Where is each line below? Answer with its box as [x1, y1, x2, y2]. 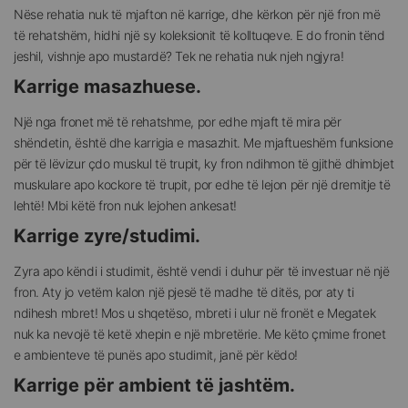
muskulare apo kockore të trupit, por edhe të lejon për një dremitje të [14, 177, 391, 193]
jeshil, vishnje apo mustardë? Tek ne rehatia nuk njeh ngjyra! [14, 48, 344, 65]
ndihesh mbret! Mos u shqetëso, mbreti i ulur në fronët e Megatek [14, 305, 376, 321]
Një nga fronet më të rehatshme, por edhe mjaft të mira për [14, 114, 342, 130]
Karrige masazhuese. [14, 76, 201, 98]
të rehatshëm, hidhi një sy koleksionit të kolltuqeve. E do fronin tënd [14, 27, 385, 44]
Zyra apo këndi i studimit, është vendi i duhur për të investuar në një [14, 263, 390, 280]
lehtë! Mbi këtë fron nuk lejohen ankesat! [14, 198, 237, 214]
